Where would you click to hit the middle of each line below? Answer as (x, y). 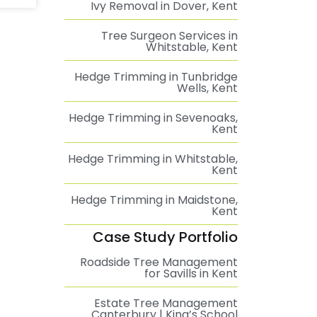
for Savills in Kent (191, 273)
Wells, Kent (207, 88)
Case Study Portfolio (165, 237)
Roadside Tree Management (159, 262)
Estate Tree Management (166, 303)
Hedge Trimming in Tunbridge (156, 77)
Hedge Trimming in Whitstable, (153, 159)
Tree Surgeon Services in (169, 36)
